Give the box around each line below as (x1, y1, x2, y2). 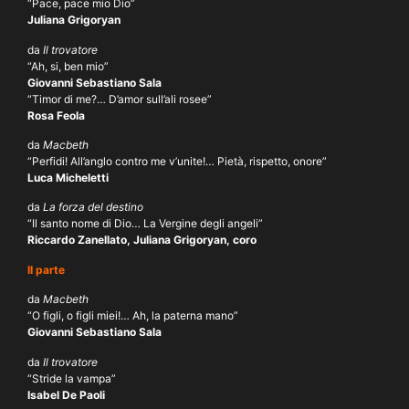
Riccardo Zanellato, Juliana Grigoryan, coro (27, 233, 257, 247)
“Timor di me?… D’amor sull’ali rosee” (27, 91, 212, 106)
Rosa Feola (27, 108, 85, 122)
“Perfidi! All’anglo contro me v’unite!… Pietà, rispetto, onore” (27, 154, 327, 169)
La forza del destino (40, 200, 143, 215)
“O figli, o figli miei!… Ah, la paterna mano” (27, 309, 238, 323)
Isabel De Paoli (27, 387, 105, 402)
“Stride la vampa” (27, 371, 116, 385)
